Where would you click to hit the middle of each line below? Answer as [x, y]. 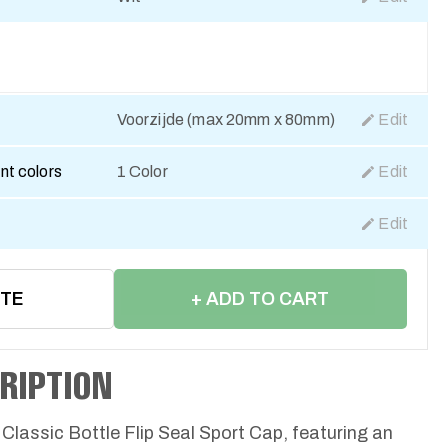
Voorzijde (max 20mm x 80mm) [225, 119]
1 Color [142, 171]
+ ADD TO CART [260, 299]
